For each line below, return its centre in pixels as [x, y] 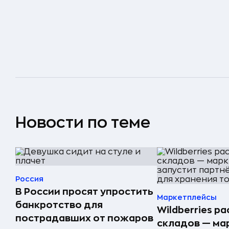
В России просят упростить [84, 191]
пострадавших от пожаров [84, 218]
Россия [29, 179]
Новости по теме [83, 122]
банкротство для [59, 205]
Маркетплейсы [187, 197]
